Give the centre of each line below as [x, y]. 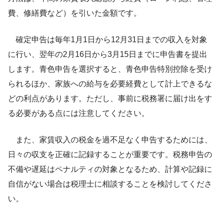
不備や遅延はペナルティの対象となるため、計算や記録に [110, 169]
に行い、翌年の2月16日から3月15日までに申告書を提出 [108, 54]
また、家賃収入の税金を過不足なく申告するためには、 [110, 139]
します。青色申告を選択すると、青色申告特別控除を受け [110, 69]
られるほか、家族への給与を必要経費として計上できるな [110, 83]
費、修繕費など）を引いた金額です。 [75, 13]
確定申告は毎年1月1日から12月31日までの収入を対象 [108, 39]
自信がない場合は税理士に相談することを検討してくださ [110, 184]
